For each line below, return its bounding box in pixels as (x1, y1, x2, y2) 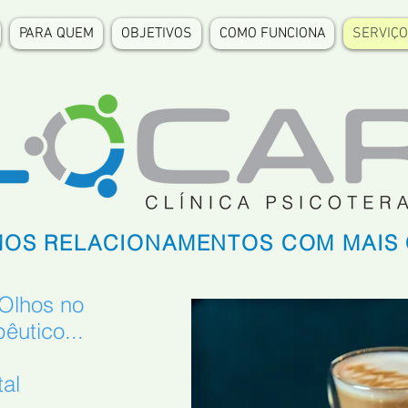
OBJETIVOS (121, 25, 192, 43)
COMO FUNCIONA (219, 25, 326, 43)
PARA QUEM (19, 25, 94, 43)
